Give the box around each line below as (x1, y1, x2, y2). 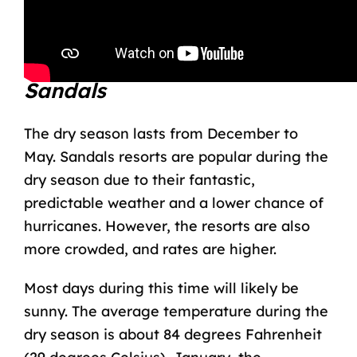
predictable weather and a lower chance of (23, 193, 324, 212)
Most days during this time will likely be (23, 278, 299, 297)
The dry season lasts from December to (23, 124, 298, 143)
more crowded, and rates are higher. (23, 239, 277, 258)
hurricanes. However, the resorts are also (23, 216, 310, 235)
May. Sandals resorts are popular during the (23, 147, 328, 166)
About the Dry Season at (23, 46, 277, 73)
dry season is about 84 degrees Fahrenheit (23, 324, 322, 343)
